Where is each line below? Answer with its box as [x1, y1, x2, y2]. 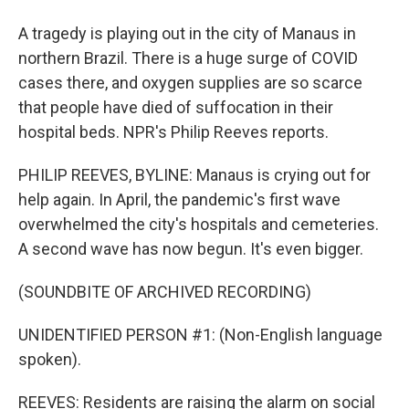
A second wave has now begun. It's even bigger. [18, 239, 363, 258]
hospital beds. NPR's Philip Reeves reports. [18, 122, 329, 142]
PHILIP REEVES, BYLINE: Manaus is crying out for [18, 165, 371, 184]
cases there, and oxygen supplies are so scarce [18, 73, 362, 92]
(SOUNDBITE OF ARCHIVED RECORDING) [18, 282, 311, 301]
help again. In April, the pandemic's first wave [18, 190, 341, 209]
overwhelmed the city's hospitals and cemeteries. [18, 215, 379, 234]
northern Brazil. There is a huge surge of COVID [18, 48, 358, 68]
